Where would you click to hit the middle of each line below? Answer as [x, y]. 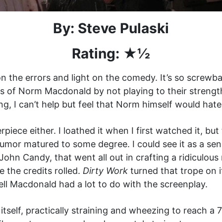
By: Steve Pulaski [111, 28]
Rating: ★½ [111, 54]
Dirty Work [105, 171]
